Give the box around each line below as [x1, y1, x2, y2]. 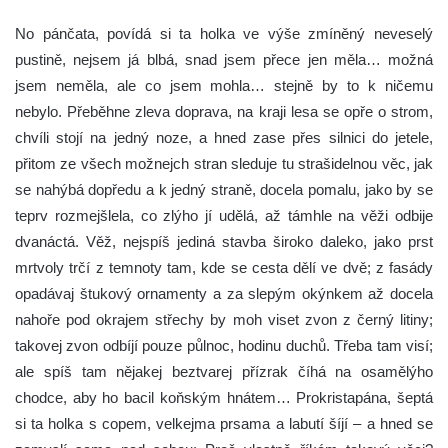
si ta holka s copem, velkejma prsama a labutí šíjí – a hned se [15, 414, 433, 432]
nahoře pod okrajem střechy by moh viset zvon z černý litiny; [15, 310, 433, 328]
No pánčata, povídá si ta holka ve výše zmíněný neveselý [15, 24, 433, 42]
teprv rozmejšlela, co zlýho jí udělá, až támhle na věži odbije [15, 206, 433, 224]
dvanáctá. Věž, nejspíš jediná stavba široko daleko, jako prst [15, 232, 433, 250]
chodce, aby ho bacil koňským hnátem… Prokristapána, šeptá [15, 388, 433, 406]
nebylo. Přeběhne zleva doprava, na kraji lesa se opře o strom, [15, 102, 433, 120]
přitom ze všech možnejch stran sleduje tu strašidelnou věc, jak [15, 154, 433, 172]
